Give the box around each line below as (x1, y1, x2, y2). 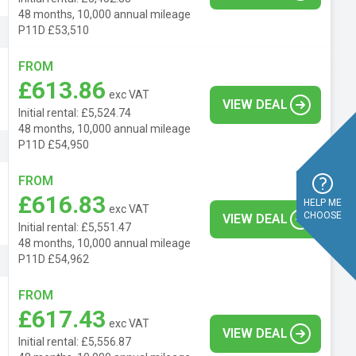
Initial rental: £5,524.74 (18, 106, 131, 119)
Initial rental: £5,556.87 (18, 335, 131, 348)
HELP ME (303, 197, 342, 209)
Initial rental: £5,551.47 (18, 220, 131, 234)
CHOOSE (303, 210, 342, 222)
